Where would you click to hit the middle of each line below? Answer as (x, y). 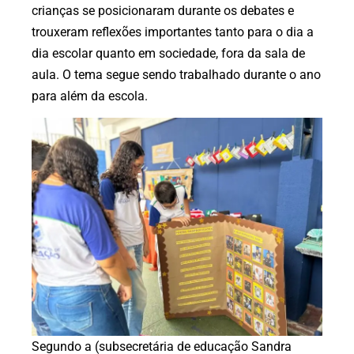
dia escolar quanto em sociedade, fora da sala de (168, 53)
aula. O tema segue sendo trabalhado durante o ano (176, 74)
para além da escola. (90, 96)
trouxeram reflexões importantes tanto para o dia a (173, 32)
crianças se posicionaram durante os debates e (163, 10)
